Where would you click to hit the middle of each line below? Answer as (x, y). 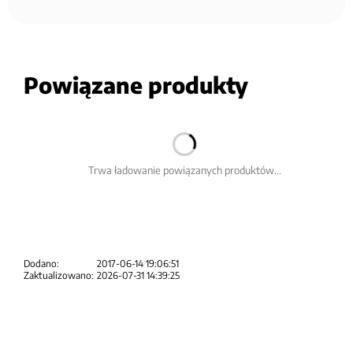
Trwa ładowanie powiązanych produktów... (184, 170)
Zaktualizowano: (59, 275)
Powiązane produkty (136, 84)
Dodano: (41, 263)
